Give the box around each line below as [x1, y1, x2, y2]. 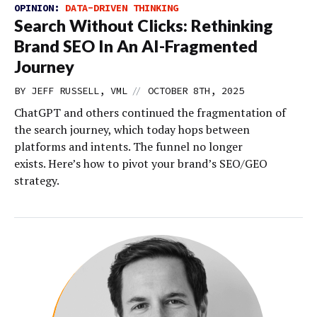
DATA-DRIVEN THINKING [65, 1, 178, 15]
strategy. [14, 173, 59, 189]
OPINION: [14, 1, 65, 15]
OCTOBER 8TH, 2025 [148, 84, 244, 98]
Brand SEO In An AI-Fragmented [14, 36, 258, 57]
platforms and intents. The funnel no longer [14, 139, 243, 155]
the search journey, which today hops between [14, 122, 250, 138]
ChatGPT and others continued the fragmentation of [14, 105, 286, 121]
